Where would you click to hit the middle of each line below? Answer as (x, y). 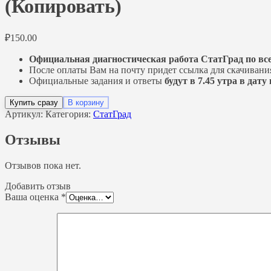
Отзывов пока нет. (43, 165)
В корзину (86, 102)
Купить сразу (34, 102)
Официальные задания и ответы (97, 80)
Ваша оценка (33, 197)
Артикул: (25, 114)
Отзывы (33, 139)
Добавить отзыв (38, 186)
